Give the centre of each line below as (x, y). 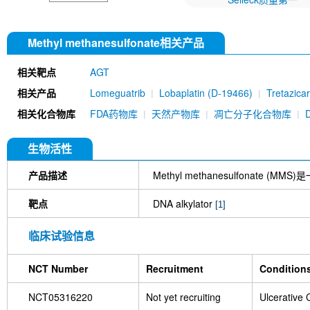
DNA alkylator (184, 204)
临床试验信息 (62, 236)
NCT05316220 (61, 297)
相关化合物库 (46, 114)
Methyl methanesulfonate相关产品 (116, 43)
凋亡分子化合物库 (253, 114)
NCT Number (58, 269)
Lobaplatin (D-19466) (207, 93)
